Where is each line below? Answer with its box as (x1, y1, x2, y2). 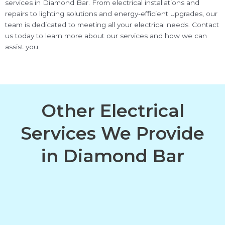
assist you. (5, 43, 40, 51)
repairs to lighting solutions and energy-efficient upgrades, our (5, 10, 217, 18)
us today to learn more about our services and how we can (5, 32, 207, 40)
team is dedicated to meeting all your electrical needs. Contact (5, 21, 219, 29)
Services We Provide (21, 123, 204, 145)
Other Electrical (41, 100, 184, 122)
